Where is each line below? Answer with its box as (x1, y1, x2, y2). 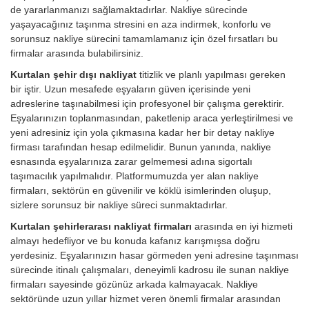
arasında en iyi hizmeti (195, 221, 292, 232)
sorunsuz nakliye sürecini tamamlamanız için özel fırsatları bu (10, 33, 278, 45)
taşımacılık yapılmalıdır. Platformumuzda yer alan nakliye (10, 170, 259, 182)
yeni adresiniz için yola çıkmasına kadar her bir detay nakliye (10, 127, 275, 139)
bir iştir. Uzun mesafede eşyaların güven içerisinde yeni (10, 83, 250, 95)
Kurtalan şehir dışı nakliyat (10, 69, 137, 81)
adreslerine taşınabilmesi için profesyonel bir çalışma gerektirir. (10, 98, 284, 110)
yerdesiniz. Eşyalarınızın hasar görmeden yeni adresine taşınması (10, 250, 299, 261)
